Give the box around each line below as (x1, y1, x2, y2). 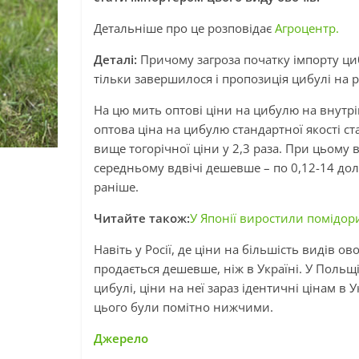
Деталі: (94, 51, 140, 67)
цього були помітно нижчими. (94, 299, 276, 315)
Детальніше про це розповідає (94, 20, 275, 36)
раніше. (94, 179, 139, 195)
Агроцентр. (275, 20, 339, 36)
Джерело (94, 330, 148, 346)
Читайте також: (94, 210, 190, 226)
